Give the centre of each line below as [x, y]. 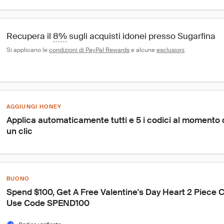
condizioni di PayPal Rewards [89, 50]
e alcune [143, 50]
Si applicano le [28, 50]
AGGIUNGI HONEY [34, 106]
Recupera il [30, 36]
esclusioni [170, 50]
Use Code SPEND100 [48, 203]
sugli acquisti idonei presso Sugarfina [141, 36]
